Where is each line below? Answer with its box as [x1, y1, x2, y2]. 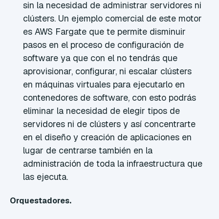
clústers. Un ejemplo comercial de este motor [23, 12, 202, 24]
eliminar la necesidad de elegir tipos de [23, 105, 180, 116]
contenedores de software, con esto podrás [23, 91, 197, 103]
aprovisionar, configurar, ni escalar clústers [23, 65, 192, 77]
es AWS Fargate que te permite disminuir [23, 25, 186, 37]
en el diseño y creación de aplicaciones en [23, 131, 192, 143]
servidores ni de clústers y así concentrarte [23, 118, 196, 130]
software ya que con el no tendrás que [23, 52, 178, 64]
